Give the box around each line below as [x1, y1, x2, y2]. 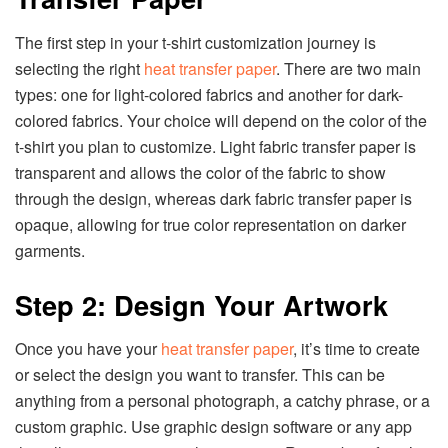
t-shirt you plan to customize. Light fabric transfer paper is [15, 134, 416, 158]
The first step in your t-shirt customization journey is [15, 30, 376, 54]
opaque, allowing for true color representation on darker [15, 212, 406, 236]
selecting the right [15, 56, 144, 80]
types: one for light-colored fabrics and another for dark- [15, 82, 403, 106]
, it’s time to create [293, 337, 420, 361]
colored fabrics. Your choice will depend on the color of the [15, 108, 427, 132]
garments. [15, 238, 85, 262]
